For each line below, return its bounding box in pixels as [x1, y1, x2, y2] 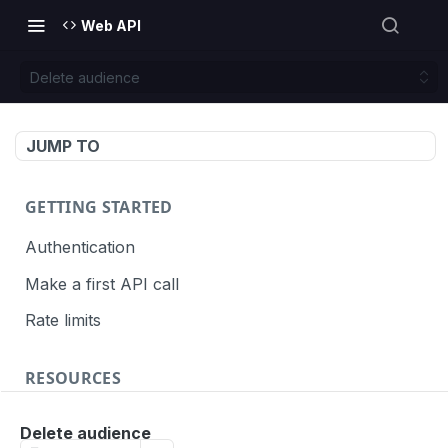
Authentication [25, 236, 135, 257]
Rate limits [25, 310, 101, 331]
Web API [81, 16, 141, 34]
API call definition [25, 408, 157, 429]
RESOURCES [25, 367, 121, 390]
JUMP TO [26, 136, 100, 156]
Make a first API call [25, 273, 179, 294]
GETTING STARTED [25, 196, 173, 218]
